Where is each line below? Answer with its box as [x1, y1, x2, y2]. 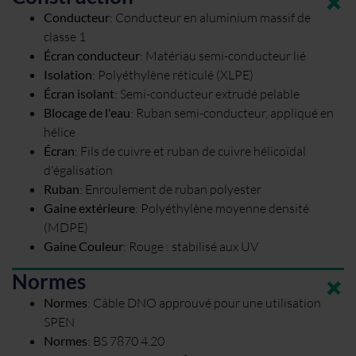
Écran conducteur [44, 48, 140, 63]
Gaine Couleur [44, 238, 123, 253]
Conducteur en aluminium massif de [115, 10, 311, 25]
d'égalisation [44, 162, 113, 177]
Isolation [44, 67, 92, 82]
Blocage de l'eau [44, 105, 130, 120]
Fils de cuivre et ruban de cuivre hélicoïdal [80, 143, 306, 158]
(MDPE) [44, 219, 88, 234]
